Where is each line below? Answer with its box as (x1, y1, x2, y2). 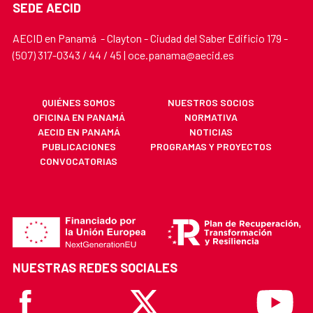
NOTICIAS (189, 126, 233, 138)
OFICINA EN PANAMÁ (32, 111, 125, 124)
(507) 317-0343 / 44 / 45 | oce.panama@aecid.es (13, 48, 234, 62)
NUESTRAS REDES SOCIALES (13, 260, 177, 276)
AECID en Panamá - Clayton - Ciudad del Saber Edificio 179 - (13, 31, 288, 45)
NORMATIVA (184, 111, 238, 124)
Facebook (19, 291, 70, 307)
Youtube (256, 291, 301, 307)
